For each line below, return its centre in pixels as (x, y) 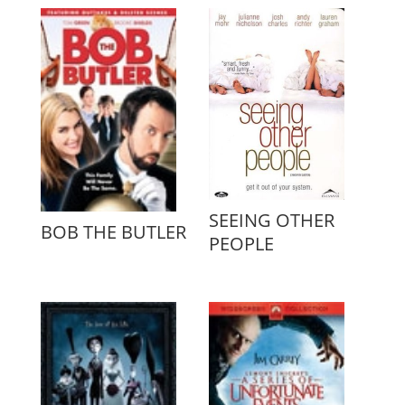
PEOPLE (242, 243)
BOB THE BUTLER (113, 232)
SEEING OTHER (272, 220)
